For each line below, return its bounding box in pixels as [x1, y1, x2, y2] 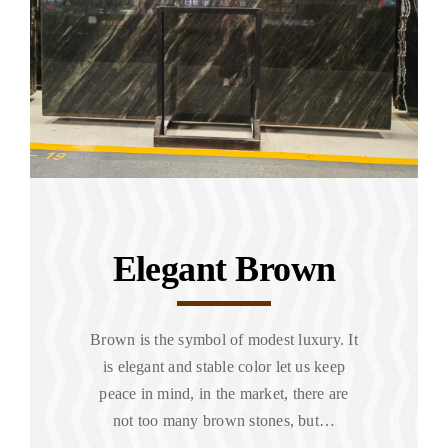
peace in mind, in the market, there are [99, 385, 349, 403]
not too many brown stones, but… [112, 412, 336, 430]
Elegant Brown [112, 249, 336, 290]
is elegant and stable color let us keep [102, 358, 346, 376]
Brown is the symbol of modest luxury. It [90, 331, 358, 349]
